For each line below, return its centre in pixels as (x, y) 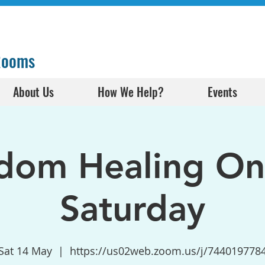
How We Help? (131, 92)
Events (222, 92)
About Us (33, 92)
